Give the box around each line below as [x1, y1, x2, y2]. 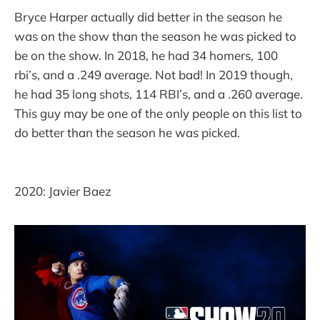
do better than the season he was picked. [14, 125, 240, 141]
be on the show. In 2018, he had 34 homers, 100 [14, 48, 278, 64]
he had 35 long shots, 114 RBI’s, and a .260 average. [14, 86, 303, 102]
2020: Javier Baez [14, 183, 111, 199]
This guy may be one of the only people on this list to [14, 106, 302, 121]
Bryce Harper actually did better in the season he [14, 9, 282, 25]
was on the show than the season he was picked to [14, 29, 296, 44]
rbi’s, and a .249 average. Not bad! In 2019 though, [14, 67, 293, 83]
